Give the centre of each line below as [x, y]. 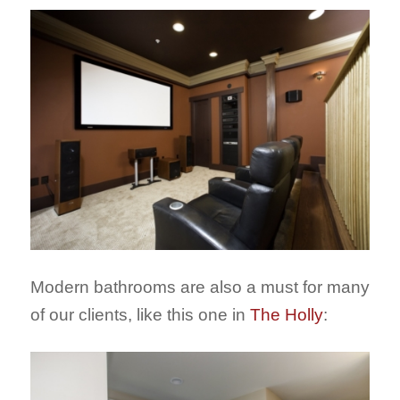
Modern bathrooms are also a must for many [200, 287]
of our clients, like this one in [140, 314]
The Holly [286, 314]
